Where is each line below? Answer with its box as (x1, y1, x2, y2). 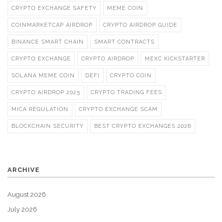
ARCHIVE (7, 166, 40, 174)
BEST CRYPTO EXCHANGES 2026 (94, 123, 191, 130)
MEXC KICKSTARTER (145, 55, 205, 62)
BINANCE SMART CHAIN (11, 39, 84, 46)
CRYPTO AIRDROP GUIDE (103, 22, 177, 29)
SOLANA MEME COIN (11, 72, 75, 79)
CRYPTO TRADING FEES (91, 89, 162, 96)
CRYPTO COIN (110, 72, 152, 79)
